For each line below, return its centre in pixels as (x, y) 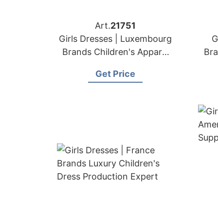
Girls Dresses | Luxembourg (115, 39)
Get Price (115, 74)
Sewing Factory (115, 65)
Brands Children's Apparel (115, 52)
